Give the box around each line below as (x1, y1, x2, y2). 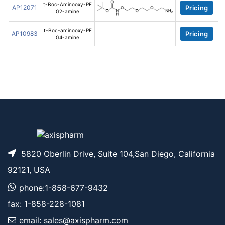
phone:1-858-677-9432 (17, 183, 108, 193)
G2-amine (56, 8, 80, 15)
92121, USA (8, 165, 50, 175)
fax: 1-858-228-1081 (8, 199, 85, 209)
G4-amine (56, 34, 80, 41)
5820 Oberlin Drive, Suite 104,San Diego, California (19, 149, 215, 159)
